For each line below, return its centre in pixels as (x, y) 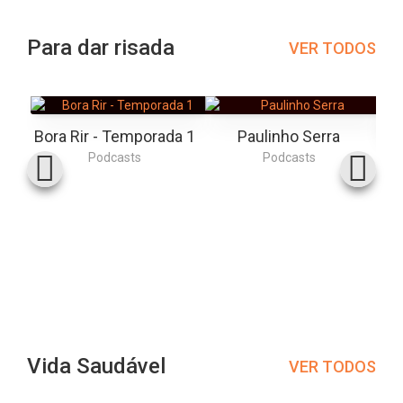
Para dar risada (101, 48)
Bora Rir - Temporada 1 (114, 136)
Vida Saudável (96, 366)
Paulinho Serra (289, 136)
